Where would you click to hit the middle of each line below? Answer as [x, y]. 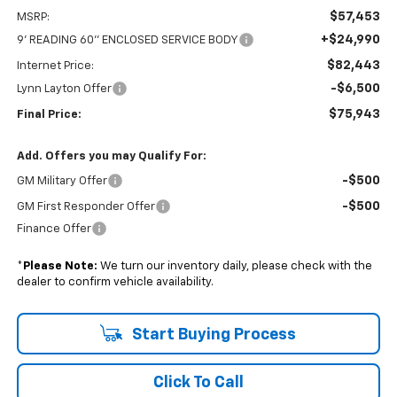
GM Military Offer [62, 181]
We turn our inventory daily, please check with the [234, 266]
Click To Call [198, 382]
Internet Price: [55, 66]
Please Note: [60, 266]
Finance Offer [54, 229]
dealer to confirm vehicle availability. [115, 282]
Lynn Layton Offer [64, 89]
